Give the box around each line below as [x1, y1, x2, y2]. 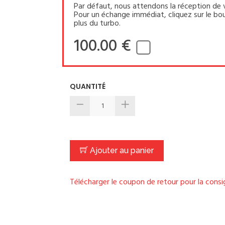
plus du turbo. [74, 17, 121, 30]
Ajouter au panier [88, 146, 154, 155]
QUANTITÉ [70, 81, 105, 91]
